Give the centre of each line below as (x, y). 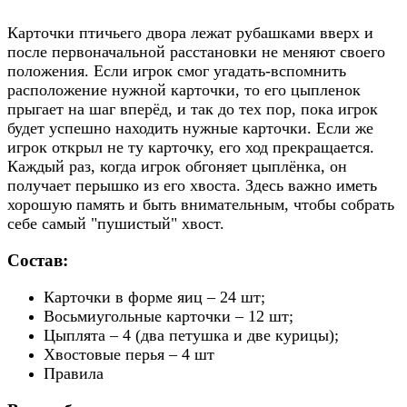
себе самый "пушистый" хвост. (116, 224)
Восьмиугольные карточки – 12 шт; (169, 316)
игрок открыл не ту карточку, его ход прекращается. (191, 148)
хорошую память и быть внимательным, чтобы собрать (201, 205)
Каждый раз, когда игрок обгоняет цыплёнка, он (177, 167)
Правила (74, 373)
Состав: (38, 261)
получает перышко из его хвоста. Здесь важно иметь (192, 186)
